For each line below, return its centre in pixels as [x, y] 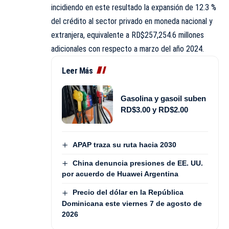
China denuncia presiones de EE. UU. [138, 163]
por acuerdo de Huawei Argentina [120, 174]
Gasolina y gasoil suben [163, 99]
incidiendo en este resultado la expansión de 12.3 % [134, 7]
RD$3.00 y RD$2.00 [154, 110]
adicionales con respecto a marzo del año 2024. [128, 49]
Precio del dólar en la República [128, 192]
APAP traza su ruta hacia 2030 [124, 144]
